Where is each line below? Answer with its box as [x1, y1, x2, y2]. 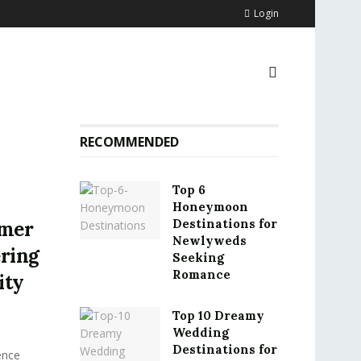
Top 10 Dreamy [172, 308, 264, 323]
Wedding [172, 325, 229, 340]
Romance [172, 267, 230, 282]
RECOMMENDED [79, 133, 179, 151]
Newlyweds [172, 233, 247, 248]
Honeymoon [172, 199, 248, 214]
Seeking [172, 250, 224, 265]
